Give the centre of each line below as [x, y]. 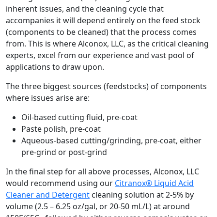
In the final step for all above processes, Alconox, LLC [102, 171]
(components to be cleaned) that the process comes [101, 32]
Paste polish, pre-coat [61, 129]
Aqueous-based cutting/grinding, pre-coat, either [111, 140]
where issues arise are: [48, 98]
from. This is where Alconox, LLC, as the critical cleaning [107, 43]
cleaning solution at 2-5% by [142, 194]
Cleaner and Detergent [48, 194]
